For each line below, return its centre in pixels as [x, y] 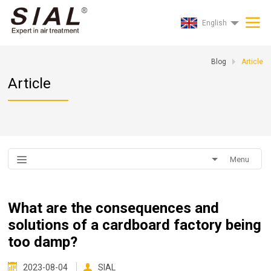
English [214, 23]
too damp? [43, 242]
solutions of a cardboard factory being [135, 225]
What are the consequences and [114, 208]
